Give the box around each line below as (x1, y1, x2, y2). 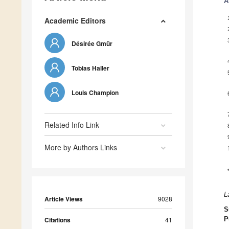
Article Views (44, 194, 83, 204)
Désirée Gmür (72, 39, 112, 49)
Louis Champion (72, 88, 119, 98)
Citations (44, 215, 71, 225)
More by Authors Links (44, 142, 117, 153)
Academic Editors (44, 15, 106, 26)
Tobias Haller (72, 63, 109, 73)
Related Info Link (44, 120, 99, 130)
